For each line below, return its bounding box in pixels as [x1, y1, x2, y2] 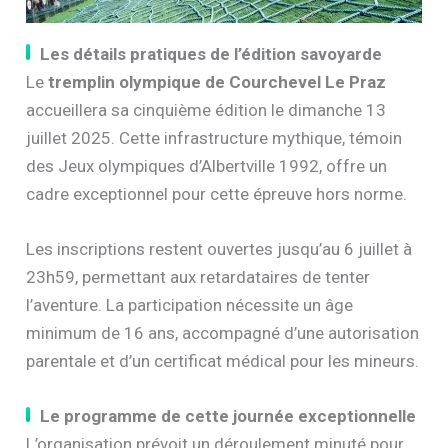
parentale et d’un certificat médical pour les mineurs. [26, 351, 420, 372]
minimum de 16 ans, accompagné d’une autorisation [26, 323, 420, 344]
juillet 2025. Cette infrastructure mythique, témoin [26, 127, 403, 148]
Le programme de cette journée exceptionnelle [40, 406, 417, 427]
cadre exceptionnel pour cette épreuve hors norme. [26, 183, 408, 204]
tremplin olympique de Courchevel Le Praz [48, 71, 387, 92]
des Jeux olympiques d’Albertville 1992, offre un [26, 155, 388, 176]
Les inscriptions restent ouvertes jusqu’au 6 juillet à [26, 239, 413, 260]
